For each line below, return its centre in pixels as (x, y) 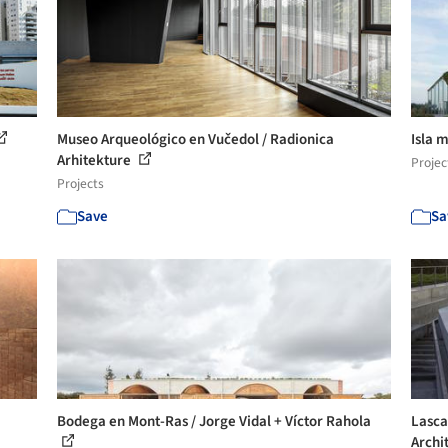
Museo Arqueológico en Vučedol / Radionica (196, 139)
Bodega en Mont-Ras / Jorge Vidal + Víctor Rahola (214, 421)
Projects (81, 183)
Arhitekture (96, 160)
